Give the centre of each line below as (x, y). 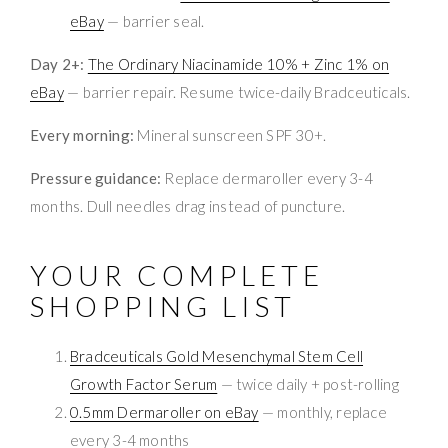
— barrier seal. (154, 20)
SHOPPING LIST (163, 305)
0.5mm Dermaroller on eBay (164, 411)
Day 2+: (57, 63)
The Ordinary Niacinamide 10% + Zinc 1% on (238, 63)
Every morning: (82, 134)
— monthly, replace (322, 411)
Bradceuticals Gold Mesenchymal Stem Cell (217, 355)
